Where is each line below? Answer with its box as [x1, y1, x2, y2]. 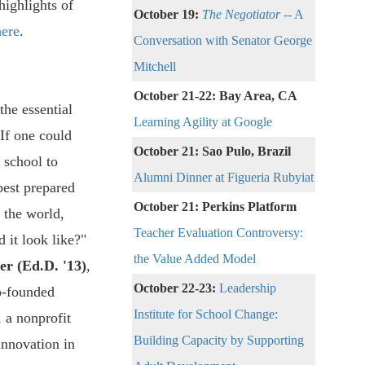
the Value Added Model [134, 252, 256, 266]
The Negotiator [202, 7, 280, 22]
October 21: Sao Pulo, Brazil [134, 144, 291, 159]
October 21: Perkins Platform [134, 200, 297, 214]
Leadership [219, 281, 276, 296]
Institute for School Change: [134, 307, 278, 322]
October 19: [134, 7, 202, 22]
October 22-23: [134, 281, 219, 296]
